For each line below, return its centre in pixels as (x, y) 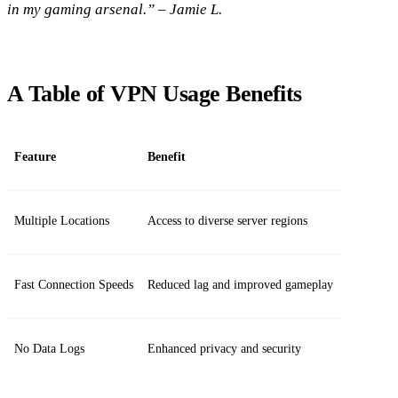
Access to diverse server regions (227, 220)
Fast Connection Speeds (74, 284)
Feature (35, 156)
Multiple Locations (62, 220)
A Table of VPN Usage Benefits (155, 93)
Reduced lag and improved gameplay (240, 284)
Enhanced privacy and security (224, 348)
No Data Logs (49, 348)
